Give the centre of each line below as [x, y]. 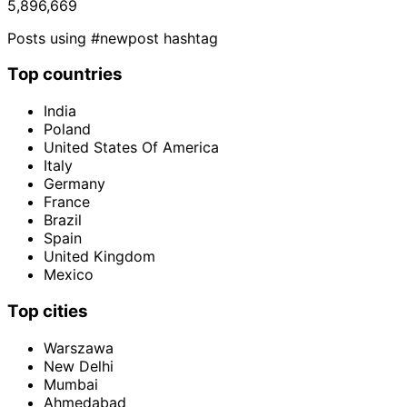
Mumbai [71, 384]
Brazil [63, 220]
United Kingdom [99, 257]
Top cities [48, 311]
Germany [74, 184]
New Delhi [79, 366]
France [67, 202]
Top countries [65, 74]
